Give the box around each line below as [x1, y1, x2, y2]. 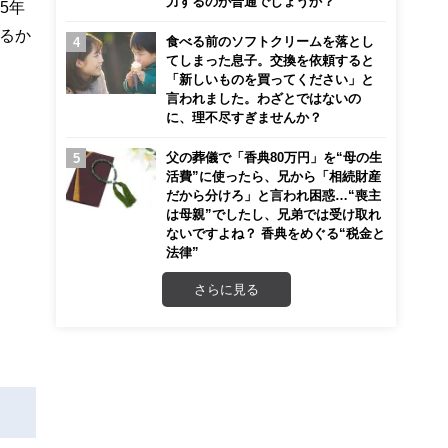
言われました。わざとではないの [166, 92, 361, 104]
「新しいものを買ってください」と [166, 73, 374, 85]
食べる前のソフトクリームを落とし [166, 35, 374, 47]
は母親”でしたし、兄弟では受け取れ [166, 208, 381, 220]
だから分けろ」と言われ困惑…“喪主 [166, 189, 381, 201]
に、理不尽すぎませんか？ [166, 111, 322, 123]
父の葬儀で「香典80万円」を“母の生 [166, 151, 382, 163]
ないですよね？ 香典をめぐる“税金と [166, 227, 385, 239]
